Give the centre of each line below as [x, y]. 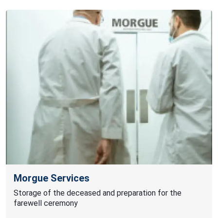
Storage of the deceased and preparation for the [98, 193]
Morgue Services [52, 178]
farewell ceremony [46, 203]
